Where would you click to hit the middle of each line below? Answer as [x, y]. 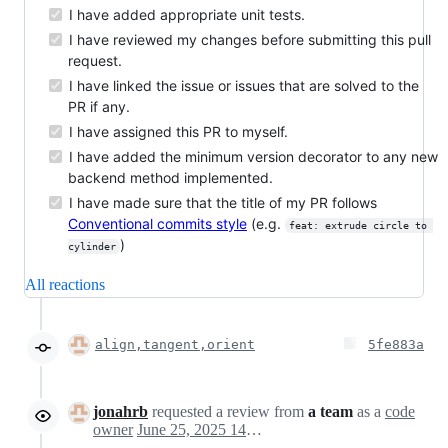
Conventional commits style [157, 223]
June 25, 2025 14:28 [254, 429]
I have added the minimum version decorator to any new [251, 156]
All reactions [65, 284]
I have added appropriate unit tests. [185, 14]
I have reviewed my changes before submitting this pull [248, 39]
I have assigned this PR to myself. [176, 131]
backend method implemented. [170, 177]
